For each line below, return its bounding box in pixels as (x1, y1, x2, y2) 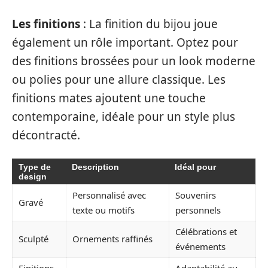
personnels (175, 203, 221, 216)
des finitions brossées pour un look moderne (12, 53, 255, 69)
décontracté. (12, 127, 80, 144)
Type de (19, 162, 51, 172)
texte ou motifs (72, 203, 135, 216)
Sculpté (19, 232, 48, 245)
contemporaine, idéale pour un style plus (12, 109, 235, 125)
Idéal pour (175, 162, 216, 172)
